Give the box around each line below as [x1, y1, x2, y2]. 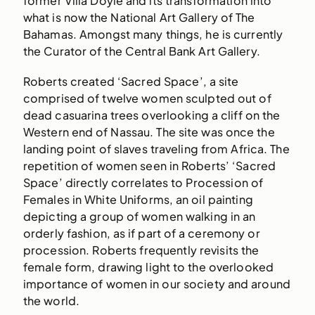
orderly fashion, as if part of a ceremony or [22, 226, 260, 241]
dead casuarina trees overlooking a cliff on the [22, 108, 281, 123]
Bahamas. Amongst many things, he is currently [22, 26, 283, 41]
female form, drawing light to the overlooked [22, 259, 274, 275]
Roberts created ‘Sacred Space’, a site [22, 74, 239, 89]
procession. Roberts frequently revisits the [22, 243, 259, 258]
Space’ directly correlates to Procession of [22, 175, 264, 191]
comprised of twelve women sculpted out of [22, 91, 271, 106]
